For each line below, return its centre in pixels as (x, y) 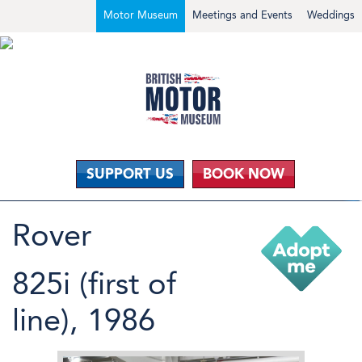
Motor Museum (141, 15)
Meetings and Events (242, 15)
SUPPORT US (130, 173)
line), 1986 (84, 320)
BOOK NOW (243, 173)
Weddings (331, 15)
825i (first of (94, 284)
